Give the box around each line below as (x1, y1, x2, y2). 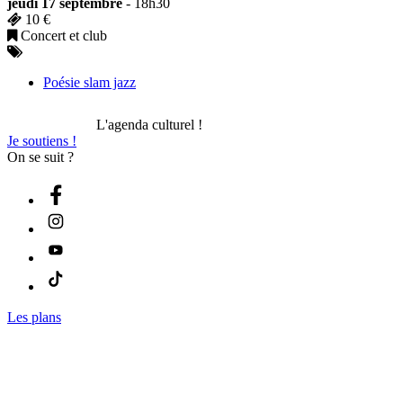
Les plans (7, 309, 61, 325)
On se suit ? (7, 148, 74, 165)
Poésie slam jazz (43, 74, 136, 90)
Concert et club (17, 27, 107, 43)
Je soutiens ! (7, 132, 76, 148)
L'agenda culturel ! (96, 116, 202, 132)
